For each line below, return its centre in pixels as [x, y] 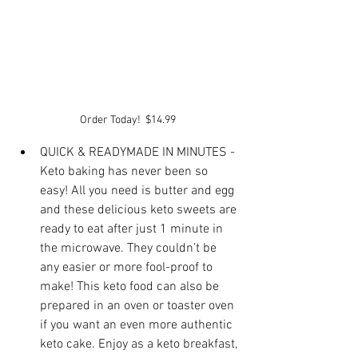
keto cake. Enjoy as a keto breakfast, [140, 344]
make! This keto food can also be [131, 287]
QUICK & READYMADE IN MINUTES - [139, 153]
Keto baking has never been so [125, 172]
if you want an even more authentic [138, 325]
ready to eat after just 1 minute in [133, 229]
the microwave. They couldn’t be [130, 249]
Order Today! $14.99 [128, 120]
